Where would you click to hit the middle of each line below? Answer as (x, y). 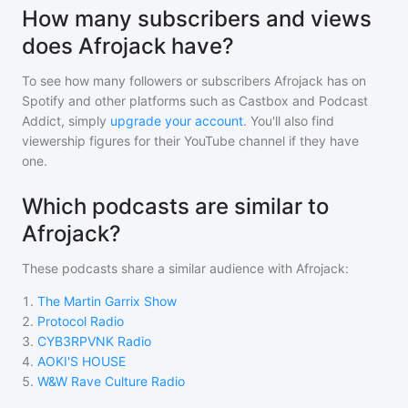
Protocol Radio (81, 321)
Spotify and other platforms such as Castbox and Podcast (195, 101)
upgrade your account (177, 121)
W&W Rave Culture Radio (111, 381)
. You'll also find (289, 121)
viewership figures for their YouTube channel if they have (190, 141)
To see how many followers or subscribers (148, 81)
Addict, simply (64, 121)
